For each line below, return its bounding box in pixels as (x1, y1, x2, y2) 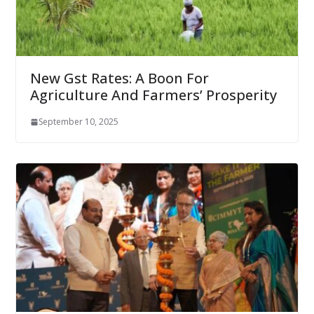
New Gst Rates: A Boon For (29, 69, 209, 88)
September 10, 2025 (38, 116, 118, 128)
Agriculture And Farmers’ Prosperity (29, 86, 277, 105)
